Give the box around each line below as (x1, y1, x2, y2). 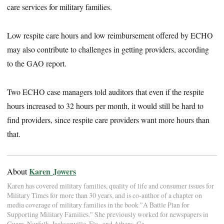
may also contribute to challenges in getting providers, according (7, 44, 209, 55)
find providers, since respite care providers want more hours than (7, 114, 210, 125)
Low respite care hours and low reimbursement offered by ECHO (7, 30, 213, 41)
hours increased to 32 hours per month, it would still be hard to (7, 100, 204, 111)
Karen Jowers (29, 165, 76, 177)
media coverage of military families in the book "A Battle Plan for (7, 200, 190, 210)
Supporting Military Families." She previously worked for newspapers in (7, 209, 209, 219)
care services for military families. (7, 1, 112, 12)
